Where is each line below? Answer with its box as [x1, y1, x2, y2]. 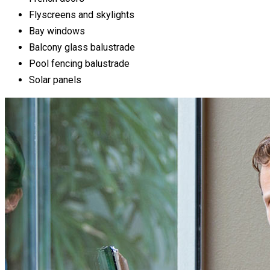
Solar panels [29, 74, 81, 86]
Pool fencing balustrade [29, 58, 130, 70]
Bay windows [29, 25, 85, 37]
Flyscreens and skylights [29, 9, 134, 21]
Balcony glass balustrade [29, 42, 135, 54]
